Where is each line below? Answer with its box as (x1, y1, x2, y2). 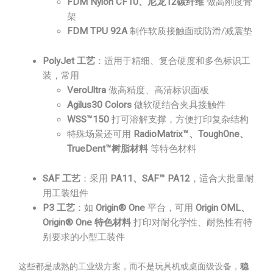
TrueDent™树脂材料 (67, 143, 148, 154)
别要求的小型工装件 (43, 232, 125, 243)
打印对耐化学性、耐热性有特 (131, 217, 252, 228)
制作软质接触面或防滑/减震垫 (127, 26, 252, 37)
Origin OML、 (196, 202, 250, 213)
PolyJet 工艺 (43, 55, 95, 66)
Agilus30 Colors (67, 99, 132, 110)
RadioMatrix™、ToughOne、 (133, 129, 249, 140)
